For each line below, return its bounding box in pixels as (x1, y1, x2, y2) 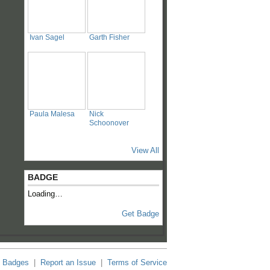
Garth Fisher (89, 33, 130, 42)
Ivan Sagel (30, 33, 64, 42)
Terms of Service (107, 258, 167, 268)
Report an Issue (40, 258, 96, 268)
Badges (2, 258, 29, 268)
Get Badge (122, 209, 159, 219)
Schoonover (89, 119, 129, 128)
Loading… (28, 189, 63, 199)
